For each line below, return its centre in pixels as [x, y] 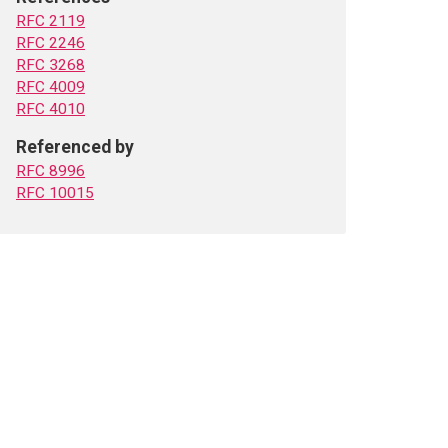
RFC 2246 [50, 43]
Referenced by [75, 147]
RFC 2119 [50, 21]
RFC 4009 [50, 87]
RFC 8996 [50, 171]
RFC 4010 [50, 109]
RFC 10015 [55, 193]
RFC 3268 [50, 65]
